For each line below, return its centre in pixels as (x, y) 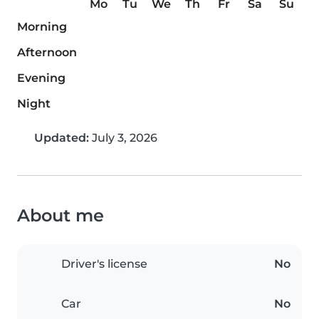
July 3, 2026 (123, 138)
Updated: (62, 138)
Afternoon (47, 53)
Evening (41, 78)
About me (61, 216)
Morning (42, 27)
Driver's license (104, 264)
